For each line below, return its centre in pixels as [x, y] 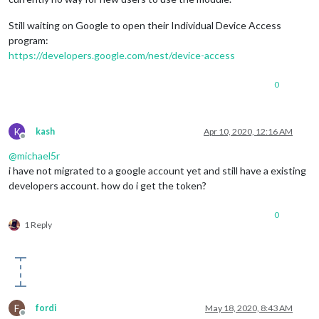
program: [28, 40]
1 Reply [38, 224]
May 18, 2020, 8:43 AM [249, 308]
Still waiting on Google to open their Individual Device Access [145, 25]
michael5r [38, 155]
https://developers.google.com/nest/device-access [122, 55]
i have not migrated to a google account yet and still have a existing [157, 170]
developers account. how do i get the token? [108, 185]
